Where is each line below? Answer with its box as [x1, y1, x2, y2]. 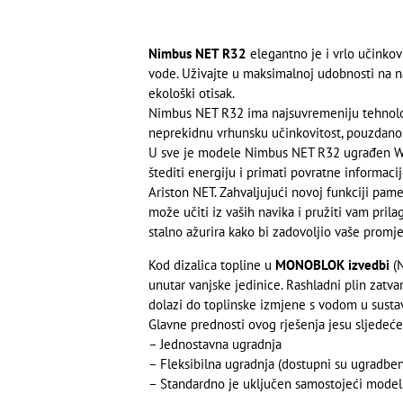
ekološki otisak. [148, 85, 235, 103]
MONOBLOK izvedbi [274, 255, 390, 273]
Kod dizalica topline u [148, 255, 275, 273]
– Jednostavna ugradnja [148, 335, 282, 353]
